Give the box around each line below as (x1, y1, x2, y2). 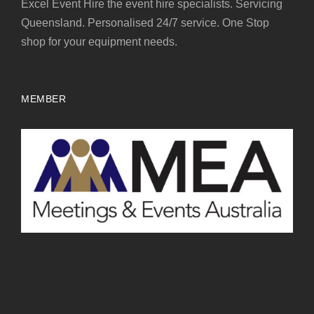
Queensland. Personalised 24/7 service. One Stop (21, 17, 269, 29)
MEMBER (21, 93, 66, 105)
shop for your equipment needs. (21, 36, 177, 48)
